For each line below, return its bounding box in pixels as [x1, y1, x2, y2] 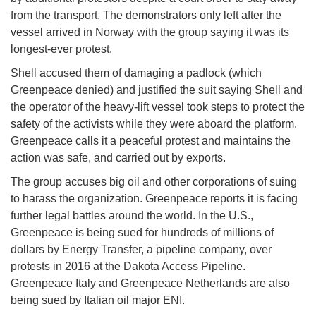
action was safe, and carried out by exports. [11, 152, 226, 164]
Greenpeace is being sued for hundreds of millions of [11, 226, 274, 239]
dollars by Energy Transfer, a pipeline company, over [11, 243, 272, 256]
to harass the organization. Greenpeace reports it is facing [11, 193, 298, 205]
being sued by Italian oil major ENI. [11, 294, 185, 307]
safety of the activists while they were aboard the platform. [11, 118, 297, 130]
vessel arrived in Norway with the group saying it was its [11, 26, 289, 39]
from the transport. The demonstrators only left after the [11, 9, 281, 22]
